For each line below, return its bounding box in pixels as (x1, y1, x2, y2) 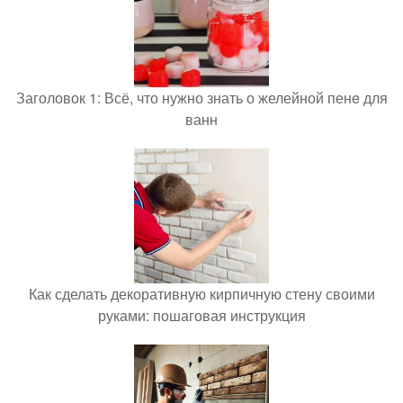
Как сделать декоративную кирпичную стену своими (28, 282, 375, 304)
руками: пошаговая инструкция (97, 304, 306, 326)
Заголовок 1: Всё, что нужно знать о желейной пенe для (15, 86, 388, 108)
